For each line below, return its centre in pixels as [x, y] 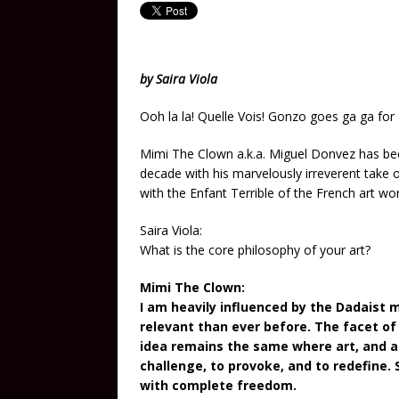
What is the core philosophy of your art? [255, 250]
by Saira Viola [179, 79]
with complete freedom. [218, 385]
